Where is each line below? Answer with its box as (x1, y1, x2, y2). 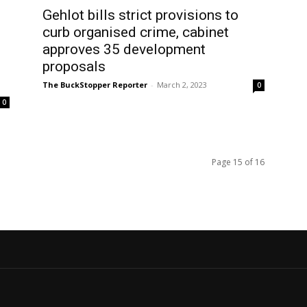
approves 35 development (42, 40, 206, 58)
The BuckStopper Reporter (42, 79, 147, 90)
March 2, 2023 (157, 79, 207, 90)
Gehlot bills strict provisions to (42, 6, 238, 23)
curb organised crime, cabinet (42, 23, 229, 40)
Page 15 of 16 (212, 156, 265, 168)
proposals (42, 58, 106, 75)
